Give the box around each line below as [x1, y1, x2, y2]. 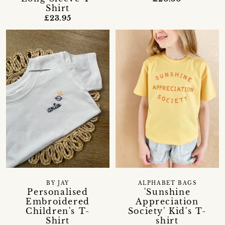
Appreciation [136, 196, 199, 206]
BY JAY [46, 180, 69, 186]
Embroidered [26, 196, 90, 206]
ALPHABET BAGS [138, 180, 197, 186]
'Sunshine [144, 186, 191, 197]
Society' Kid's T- [128, 205, 207, 216]
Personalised [27, 186, 88, 197]
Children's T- [26, 205, 90, 216]
